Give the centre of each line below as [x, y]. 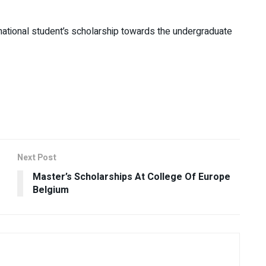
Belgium [51, 190]
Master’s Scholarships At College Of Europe [132, 177]
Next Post [37, 157]
